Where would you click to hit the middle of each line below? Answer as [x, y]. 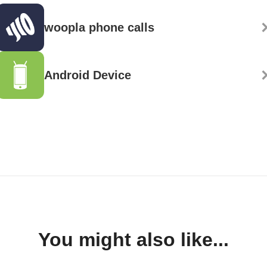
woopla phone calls [99, 28]
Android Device [88, 75]
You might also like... [133, 240]
